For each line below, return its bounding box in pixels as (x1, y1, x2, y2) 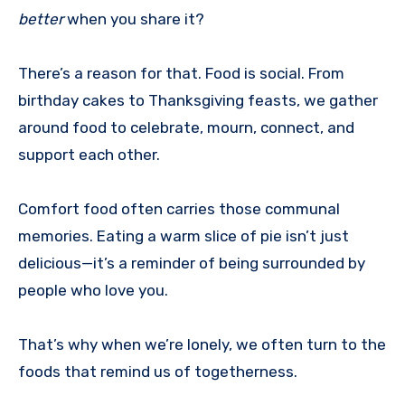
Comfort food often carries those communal (18, 200, 340, 219)
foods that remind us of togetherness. (18, 363, 297, 381)
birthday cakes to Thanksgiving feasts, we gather (18, 91, 378, 110)
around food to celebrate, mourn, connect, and (18, 118, 354, 137)
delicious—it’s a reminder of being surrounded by (18, 254, 365, 273)
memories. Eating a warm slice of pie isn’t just (18, 227, 349, 246)
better (18, 10, 63, 29)
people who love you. (18, 281, 168, 300)
